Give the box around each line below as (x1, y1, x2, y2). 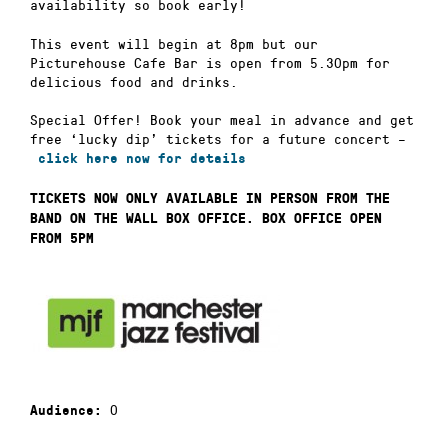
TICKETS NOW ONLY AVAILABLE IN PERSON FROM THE (30, 190, 390, 206)
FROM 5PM (30, 230, 94, 246)
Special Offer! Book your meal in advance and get (30, 110, 414, 130)
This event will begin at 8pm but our (30, 33, 318, 53)
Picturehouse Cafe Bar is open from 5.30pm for (30, 52, 390, 72)
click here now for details (38, 151, 246, 167)
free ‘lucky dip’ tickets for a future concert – (30, 129, 406, 149)
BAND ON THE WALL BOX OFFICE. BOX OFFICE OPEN (30, 210, 382, 226)
